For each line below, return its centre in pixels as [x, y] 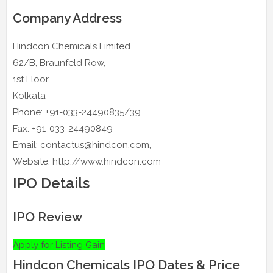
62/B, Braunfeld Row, [59, 62]
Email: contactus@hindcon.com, [82, 145]
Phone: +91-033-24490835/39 [77, 112]
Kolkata [29, 95]
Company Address [67, 18]
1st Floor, [31, 79]
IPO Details [51, 183]
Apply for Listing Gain [59, 245]
